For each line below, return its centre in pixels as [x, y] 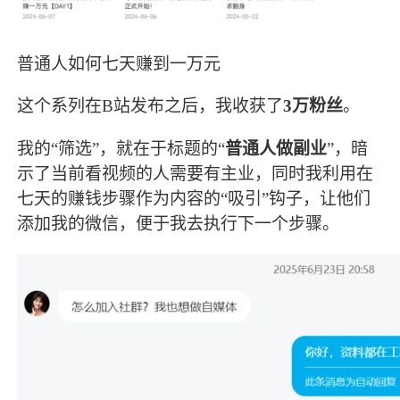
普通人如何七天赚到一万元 [119, 64]
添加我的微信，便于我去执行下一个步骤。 [179, 223]
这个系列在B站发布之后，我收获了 [150, 106]
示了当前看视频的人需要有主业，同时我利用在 [196, 173]
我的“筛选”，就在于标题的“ [121, 148]
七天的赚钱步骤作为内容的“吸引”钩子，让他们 [194, 198]
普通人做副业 [276, 148]
